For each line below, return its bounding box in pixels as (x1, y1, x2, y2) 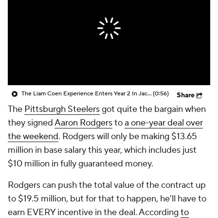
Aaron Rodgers (54, 117, 112, 128)
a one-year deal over (125, 117, 203, 128)
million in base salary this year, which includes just (8, 145, 197, 156)
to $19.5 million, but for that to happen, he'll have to (8, 193, 206, 204)
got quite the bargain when (100, 104, 206, 115)
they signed (8, 117, 54, 128)
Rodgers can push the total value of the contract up (8, 180, 206, 191)
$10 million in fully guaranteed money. (8, 158, 155, 169)
